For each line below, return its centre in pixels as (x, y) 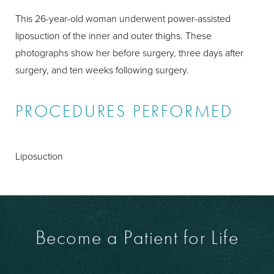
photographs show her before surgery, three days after (129, 53)
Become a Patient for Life (137, 238)
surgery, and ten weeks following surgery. (102, 70)
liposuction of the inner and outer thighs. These (113, 35)
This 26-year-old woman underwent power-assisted (123, 18)
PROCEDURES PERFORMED (124, 111)
